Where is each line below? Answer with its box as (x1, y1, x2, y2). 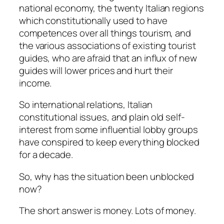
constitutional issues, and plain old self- (19, 110, 185, 124)
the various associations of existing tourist (19, 38, 196, 52)
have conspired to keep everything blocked (19, 135, 199, 149)
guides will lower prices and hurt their (19, 63, 173, 77)
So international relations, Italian (19, 98, 152, 111)
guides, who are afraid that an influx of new (19, 51, 197, 64)
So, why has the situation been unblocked (19, 169, 194, 183)
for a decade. (19, 148, 73, 161)
